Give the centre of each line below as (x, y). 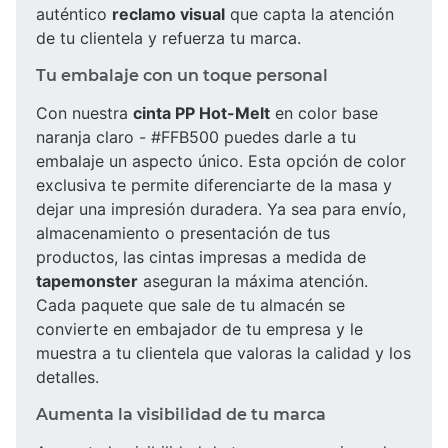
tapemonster (87, 280)
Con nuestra (84, 112)
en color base (324, 112)
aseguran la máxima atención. (253, 280)
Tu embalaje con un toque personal (182, 75)
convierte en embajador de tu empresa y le (199, 328)
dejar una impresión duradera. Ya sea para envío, (221, 208)
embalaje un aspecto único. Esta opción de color (221, 160)
